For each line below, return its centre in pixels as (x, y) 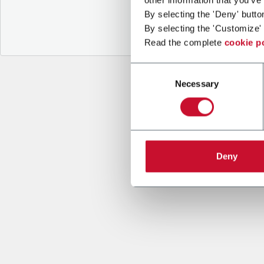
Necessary (197, 84)
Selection (148, 84)
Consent (147, 70)
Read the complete (184, 42)
